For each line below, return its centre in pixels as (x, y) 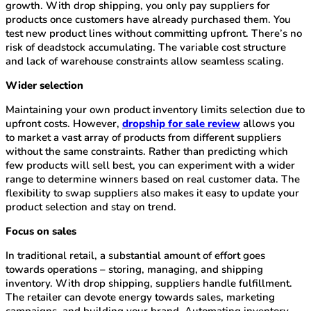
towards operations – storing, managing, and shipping (134, 270)
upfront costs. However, (64, 124)
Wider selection (44, 86)
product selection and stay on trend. (91, 207)
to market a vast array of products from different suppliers (143, 138)
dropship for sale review (181, 124)
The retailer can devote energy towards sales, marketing (140, 297)
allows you (268, 124)
